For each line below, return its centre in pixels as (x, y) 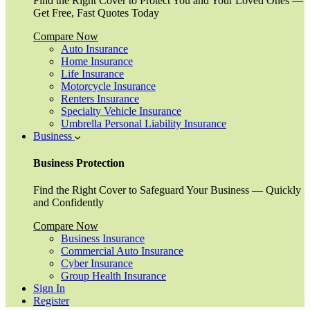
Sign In (49, 289)
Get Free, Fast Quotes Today (96, 12)
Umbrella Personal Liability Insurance (144, 123)
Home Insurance (97, 61)
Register (51, 301)
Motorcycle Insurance (108, 86)
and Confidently (69, 203)
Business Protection (79, 163)
